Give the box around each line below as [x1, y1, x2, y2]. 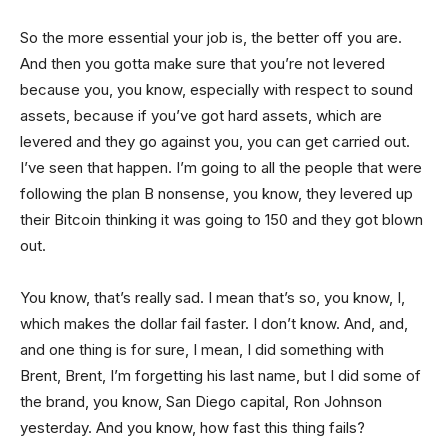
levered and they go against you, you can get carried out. [20, 131, 410, 151]
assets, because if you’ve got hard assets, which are [20, 105, 382, 125]
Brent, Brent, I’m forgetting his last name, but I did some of [20, 365, 421, 385]
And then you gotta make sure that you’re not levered [20, 53, 385, 73]
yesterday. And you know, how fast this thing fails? [20, 417, 365, 437]
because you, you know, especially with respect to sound [20, 79, 413, 99]
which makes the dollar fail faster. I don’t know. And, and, [20, 313, 408, 333]
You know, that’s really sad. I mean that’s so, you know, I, [20, 287, 405, 307]
